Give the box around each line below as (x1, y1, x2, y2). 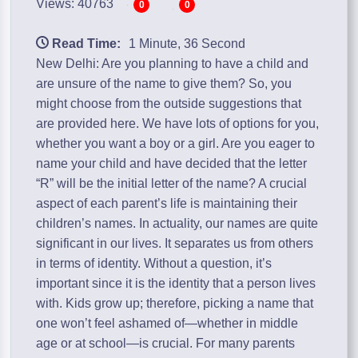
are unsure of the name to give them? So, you (36, 77, 292, 91)
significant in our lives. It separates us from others (36, 237, 314, 251)
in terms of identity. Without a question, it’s (36, 257, 272, 271)
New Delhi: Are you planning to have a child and (36, 57, 309, 71)
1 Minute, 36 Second (129, 37, 246, 51)
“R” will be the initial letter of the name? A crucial (36, 177, 308, 191)
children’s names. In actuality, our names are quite (36, 217, 319, 231)
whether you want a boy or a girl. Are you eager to (36, 137, 316, 151)
